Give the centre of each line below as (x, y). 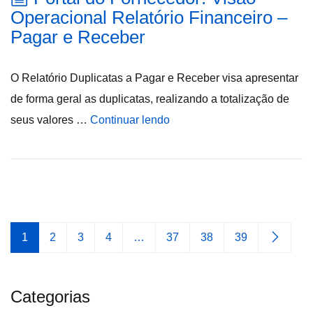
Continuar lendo (130, 120)
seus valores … (50, 120)
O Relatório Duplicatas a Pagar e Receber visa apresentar (154, 78)
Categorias (50, 297)
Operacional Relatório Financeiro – (149, 17)
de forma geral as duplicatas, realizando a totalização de (150, 99)
